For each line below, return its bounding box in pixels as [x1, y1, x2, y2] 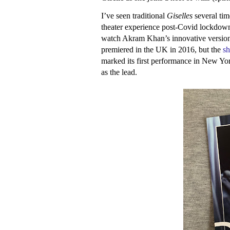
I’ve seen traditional [101, 11, 167, 21]
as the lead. [101, 68, 139, 77]
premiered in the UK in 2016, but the [101, 45, 223, 54]
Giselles [167, 11, 193, 21]
